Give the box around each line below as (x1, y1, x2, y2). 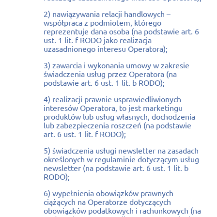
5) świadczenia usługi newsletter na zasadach (44, 145, 199, 155)
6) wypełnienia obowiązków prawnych (44, 187, 173, 198)
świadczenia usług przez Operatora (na (44, 68, 177, 78)
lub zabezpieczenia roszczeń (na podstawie (44, 120, 191, 130)
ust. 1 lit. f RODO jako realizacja (44, 34, 152, 45)
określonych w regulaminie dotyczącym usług (44, 154, 199, 164)
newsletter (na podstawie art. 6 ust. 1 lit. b (44, 162, 188, 172)
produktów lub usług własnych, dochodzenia (44, 111, 195, 121)
